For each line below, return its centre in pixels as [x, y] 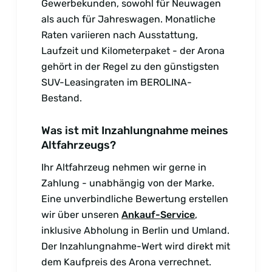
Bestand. [62, 98]
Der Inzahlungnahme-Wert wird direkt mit [136, 246]
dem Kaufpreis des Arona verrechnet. [126, 262]
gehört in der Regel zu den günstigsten [130, 66]
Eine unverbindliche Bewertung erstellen [135, 199]
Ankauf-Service [158, 214]
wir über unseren [81, 214]
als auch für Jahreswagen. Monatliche [128, 19]
